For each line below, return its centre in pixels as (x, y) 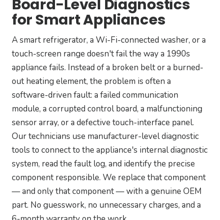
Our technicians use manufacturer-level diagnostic (105, 137)
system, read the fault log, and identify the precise (103, 164)
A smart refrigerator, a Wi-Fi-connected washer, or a (109, 40)
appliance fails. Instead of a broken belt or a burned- (108, 68)
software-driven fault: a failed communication (95, 95)
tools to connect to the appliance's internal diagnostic (110, 150)
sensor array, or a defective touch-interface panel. (103, 123)
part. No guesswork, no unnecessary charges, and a (106, 205)
